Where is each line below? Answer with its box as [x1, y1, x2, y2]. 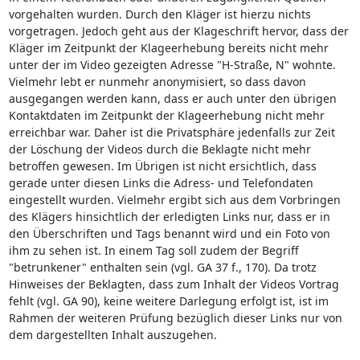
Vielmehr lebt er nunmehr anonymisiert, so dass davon [8, 73, 306, 89]
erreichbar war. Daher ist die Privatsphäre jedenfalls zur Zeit [8, 124, 335, 140]
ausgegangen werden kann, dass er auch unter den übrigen [8, 90, 337, 106]
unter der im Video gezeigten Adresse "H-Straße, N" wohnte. [8, 56, 336, 72]
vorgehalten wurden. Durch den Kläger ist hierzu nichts [8, 6, 311, 22]
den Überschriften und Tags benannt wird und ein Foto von [8, 225, 330, 241]
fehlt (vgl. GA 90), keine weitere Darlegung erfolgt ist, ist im [8, 292, 329, 309]
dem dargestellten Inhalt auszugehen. [8, 326, 217, 342]
